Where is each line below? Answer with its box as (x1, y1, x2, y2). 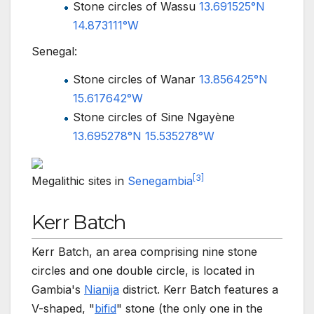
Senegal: (32, 44, 77, 59)
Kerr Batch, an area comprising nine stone (32, 244, 257, 259)
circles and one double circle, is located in (32, 263, 254, 278)
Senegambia (128, 174, 193, 189)
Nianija (84, 282, 119, 296)
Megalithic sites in (32, 174, 128, 189)
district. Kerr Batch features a (119, 282, 278, 296)
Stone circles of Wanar (73, 72, 200, 87)
